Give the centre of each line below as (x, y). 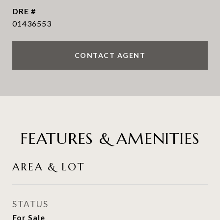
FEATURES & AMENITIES (110, 138)
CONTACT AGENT (110, 55)
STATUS (30, 204)
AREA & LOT (49, 167)
